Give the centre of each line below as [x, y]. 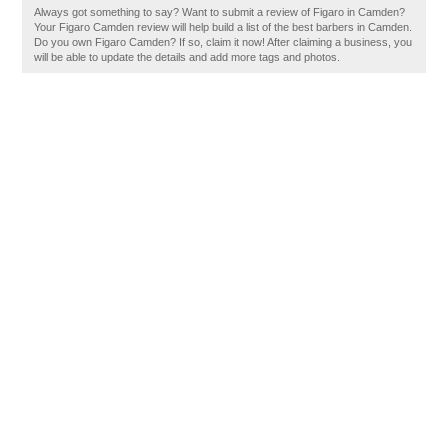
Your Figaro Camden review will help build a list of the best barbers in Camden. [223, 27]
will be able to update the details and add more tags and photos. [187, 57]
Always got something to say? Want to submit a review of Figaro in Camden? [220, 12]
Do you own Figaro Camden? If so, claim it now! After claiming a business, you [223, 42]
